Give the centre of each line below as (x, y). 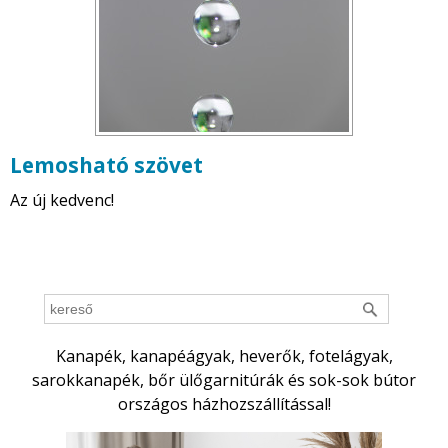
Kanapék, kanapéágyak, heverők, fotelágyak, (224, 356)
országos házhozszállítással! (224, 404)
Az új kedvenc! (62, 200)
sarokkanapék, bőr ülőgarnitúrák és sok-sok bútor (224, 380)
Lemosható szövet (106, 165)
